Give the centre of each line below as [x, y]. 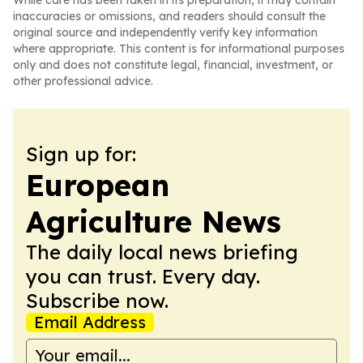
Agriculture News [154, 222]
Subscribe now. [97, 301]
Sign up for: [81, 154]
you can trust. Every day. [143, 276]
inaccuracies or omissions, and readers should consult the [169, 16]
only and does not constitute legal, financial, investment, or [173, 65]
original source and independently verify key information [165, 32]
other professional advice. [83, 81]
